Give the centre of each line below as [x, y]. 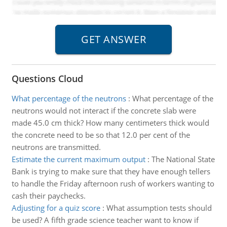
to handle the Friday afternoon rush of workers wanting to [113, 183]
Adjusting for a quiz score [56, 208]
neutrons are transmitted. [56, 147]
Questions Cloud [47, 79]
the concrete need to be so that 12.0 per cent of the [101, 135]
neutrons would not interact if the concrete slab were [104, 110]
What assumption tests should [159, 208]
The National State [183, 159]
